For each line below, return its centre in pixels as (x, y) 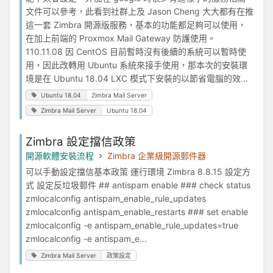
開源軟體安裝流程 (60, 155)
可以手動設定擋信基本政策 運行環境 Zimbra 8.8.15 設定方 (138, 171)
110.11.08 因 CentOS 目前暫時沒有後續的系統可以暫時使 (136, 51)
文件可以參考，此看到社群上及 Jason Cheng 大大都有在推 (140, 11)
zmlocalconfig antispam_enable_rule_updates (116, 198)
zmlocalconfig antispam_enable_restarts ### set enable (137, 211)
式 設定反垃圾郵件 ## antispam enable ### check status (138, 185)
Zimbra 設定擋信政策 (81, 141)
